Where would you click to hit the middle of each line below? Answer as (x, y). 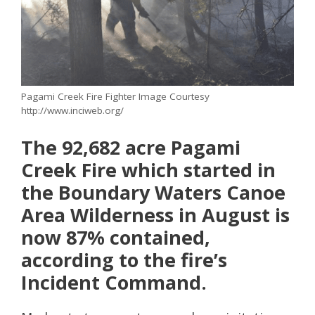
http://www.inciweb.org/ (72, 111)
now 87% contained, (116, 238)
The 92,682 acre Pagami (131, 148)
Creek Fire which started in (148, 170)
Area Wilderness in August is (155, 215)
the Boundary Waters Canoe (153, 193)
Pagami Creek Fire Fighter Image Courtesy (115, 97)
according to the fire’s (124, 260)
